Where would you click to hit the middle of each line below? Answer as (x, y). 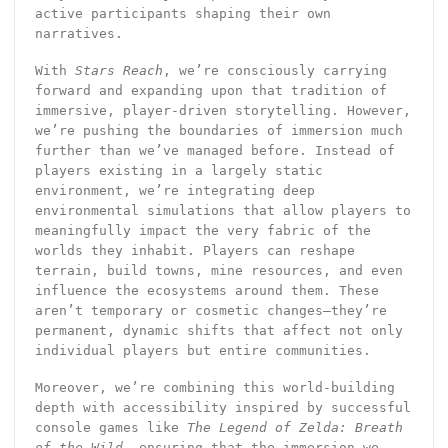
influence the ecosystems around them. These (206, 291)
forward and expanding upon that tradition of (210, 91)
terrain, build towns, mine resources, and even (218, 271)
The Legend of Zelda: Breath (294, 428)
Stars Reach (118, 71)
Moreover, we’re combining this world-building (214, 388)
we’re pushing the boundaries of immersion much (218, 131)
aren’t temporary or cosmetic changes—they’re (210, 311)
